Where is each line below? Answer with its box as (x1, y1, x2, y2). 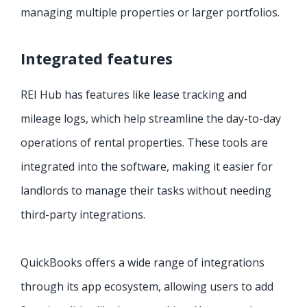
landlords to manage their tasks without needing (21, 183, 271, 199)
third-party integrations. (21, 207, 145, 223)
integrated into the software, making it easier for (21, 159, 273, 175)
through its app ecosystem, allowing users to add (21, 279, 273, 295)
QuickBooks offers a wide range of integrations (21, 255, 265, 271)
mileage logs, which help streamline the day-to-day (21, 111, 281, 127)
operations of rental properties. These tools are (21, 135, 268, 151)
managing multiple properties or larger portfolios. (21, 5, 280, 21)
